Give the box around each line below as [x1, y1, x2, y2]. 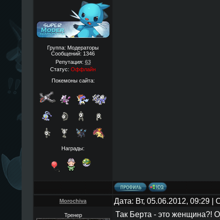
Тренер [64, 212, 82, 218]
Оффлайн [71, 66, 96, 72]
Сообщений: [51, 51, 83, 56]
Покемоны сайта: [51, 77, 95, 83]
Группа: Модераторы [47, 45, 99, 51]
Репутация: [55, 59, 85, 65]
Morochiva [59, 198, 86, 204]
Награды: [61, 145, 84, 151]
